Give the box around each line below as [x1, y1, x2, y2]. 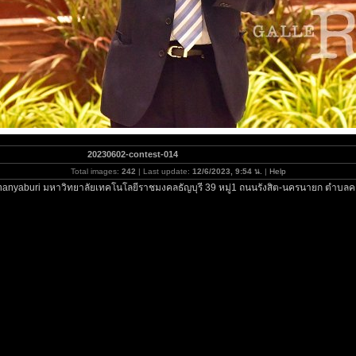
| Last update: [135, 167, 192, 176]
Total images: [70, 167, 122, 176]
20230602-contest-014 [87, 149, 178, 159]
